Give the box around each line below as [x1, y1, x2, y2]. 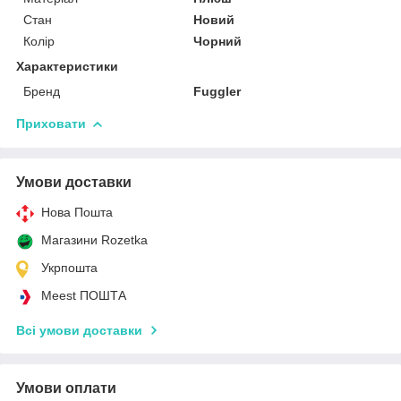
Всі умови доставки [16, 322, 142, 337]
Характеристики [16, 58, 118, 73]
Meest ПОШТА [41, 287, 126, 303]
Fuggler [193, 83, 242, 98]
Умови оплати [16, 380, 116, 396]
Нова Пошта [41, 204, 113, 219]
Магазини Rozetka [41, 232, 148, 247]
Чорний [193, 33, 243, 48]
